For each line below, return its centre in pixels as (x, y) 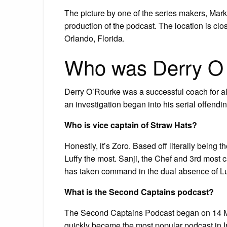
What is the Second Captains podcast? (139, 192)
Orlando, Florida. (94, 38)
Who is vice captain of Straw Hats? (131, 125)
